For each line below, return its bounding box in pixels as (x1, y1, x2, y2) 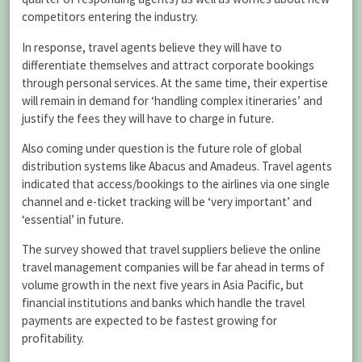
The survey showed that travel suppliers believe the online (22, 242, 321, 257)
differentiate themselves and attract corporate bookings (22, 57, 314, 73)
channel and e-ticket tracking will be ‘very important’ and (22, 193, 312, 209)
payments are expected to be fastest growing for (22, 313, 277, 328)
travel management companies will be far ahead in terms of (22, 259, 325, 275)
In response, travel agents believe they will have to (22, 39, 282, 55)
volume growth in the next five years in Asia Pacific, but (22, 277, 304, 293)
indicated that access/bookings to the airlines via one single (22, 175, 330, 192)
